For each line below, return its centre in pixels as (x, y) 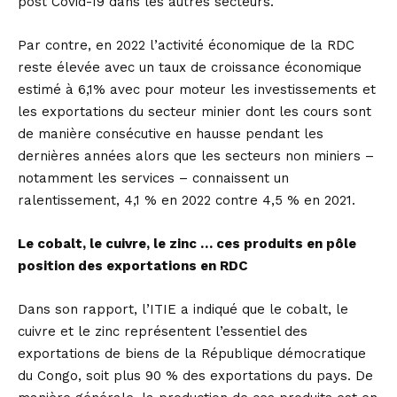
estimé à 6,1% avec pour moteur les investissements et (197, 90)
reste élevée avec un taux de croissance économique (190, 67)
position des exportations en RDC (132, 266)
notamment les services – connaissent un (153, 178)
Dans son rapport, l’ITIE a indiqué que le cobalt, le (183, 309)
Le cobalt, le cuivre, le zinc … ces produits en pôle (187, 244)
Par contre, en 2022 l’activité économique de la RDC (186, 45)
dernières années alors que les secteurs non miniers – (196, 156)
